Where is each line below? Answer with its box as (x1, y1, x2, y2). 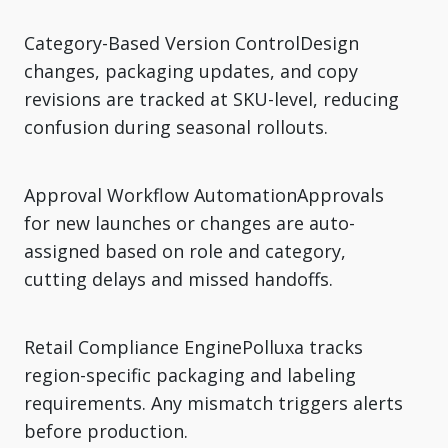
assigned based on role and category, (24, 238, 346, 263)
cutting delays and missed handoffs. (24, 266, 333, 291)
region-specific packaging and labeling (24, 362, 356, 387)
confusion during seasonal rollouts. (24, 114, 328, 139)
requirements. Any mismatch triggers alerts (24, 390, 403, 415)
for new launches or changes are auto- (24, 210, 355, 235)
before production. (24, 418, 188, 443)
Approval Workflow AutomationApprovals (24, 182, 384, 207)
